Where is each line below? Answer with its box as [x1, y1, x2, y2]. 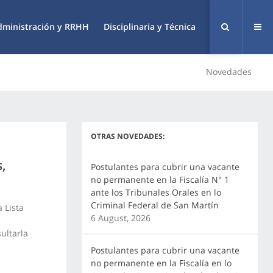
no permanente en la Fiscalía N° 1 [90, 174, 229, 185]
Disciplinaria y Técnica [104, 21, 196, 32]
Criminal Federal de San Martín [90, 199, 219, 211]
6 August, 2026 [90, 212, 151, 224]
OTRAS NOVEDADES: [90, 131, 165, 141]
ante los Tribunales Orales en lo [90, 186, 221, 198]
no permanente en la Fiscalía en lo [90, 257, 232, 269]
